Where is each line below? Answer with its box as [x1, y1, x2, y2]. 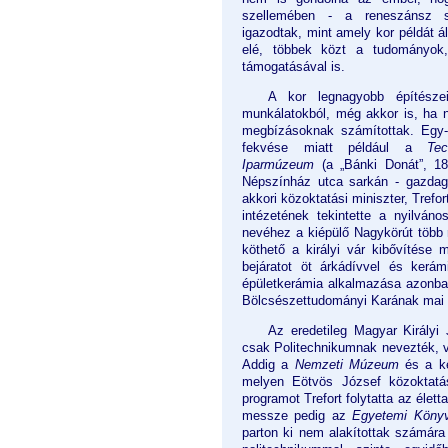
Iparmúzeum [242, 157, 314, 173]
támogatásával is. [242, 59, 345, 75]
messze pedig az [242, 408, 353, 424]
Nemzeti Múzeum [294, 357, 399, 373]
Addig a [242, 357, 295, 373]
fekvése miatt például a [242, 140, 427, 156]
